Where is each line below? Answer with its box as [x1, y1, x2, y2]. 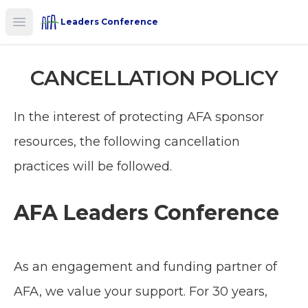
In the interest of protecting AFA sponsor [14, 109, 264, 124]
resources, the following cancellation [14, 134, 240, 149]
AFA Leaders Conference [14, 200, 279, 225]
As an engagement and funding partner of [14, 259, 277, 274]
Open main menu [18, 22, 116, 36]
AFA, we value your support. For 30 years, [14, 284, 267, 299]
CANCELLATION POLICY [30, 65, 278, 91]
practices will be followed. [14, 159, 172, 174]
